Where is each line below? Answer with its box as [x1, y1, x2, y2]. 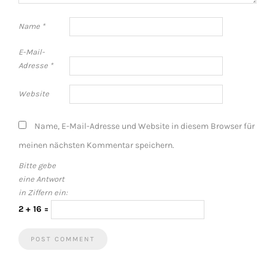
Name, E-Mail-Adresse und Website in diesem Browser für [34, 121, 255, 132]
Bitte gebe [18, 161, 56, 171]
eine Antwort [18, 174, 64, 184]
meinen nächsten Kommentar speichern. [18, 140, 174, 151]
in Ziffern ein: [18, 188, 68, 198]
